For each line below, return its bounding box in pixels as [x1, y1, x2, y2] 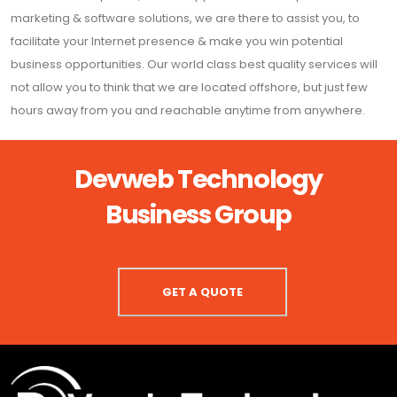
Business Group [105, 197, 292, 233]
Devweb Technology [74, 161, 323, 198]
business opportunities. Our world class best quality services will [11, 56, 378, 74]
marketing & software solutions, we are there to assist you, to [11, 10, 360, 27]
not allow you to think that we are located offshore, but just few [11, 79, 368, 97]
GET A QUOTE [161, 284, 243, 301]
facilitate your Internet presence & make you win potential [11, 33, 343, 51]
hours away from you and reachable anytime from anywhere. [11, 102, 365, 120]
